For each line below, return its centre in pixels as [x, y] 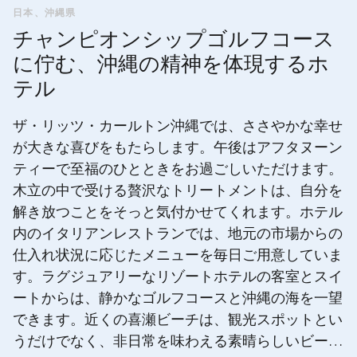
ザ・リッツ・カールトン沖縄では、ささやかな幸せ [178, 128]
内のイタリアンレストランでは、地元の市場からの [178, 235]
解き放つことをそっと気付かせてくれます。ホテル [178, 214]
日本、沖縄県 [45, 13]
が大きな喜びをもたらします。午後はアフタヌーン [178, 149]
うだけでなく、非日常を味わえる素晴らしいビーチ [178, 343]
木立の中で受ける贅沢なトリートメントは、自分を [178, 192]
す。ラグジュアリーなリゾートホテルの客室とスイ [178, 279]
